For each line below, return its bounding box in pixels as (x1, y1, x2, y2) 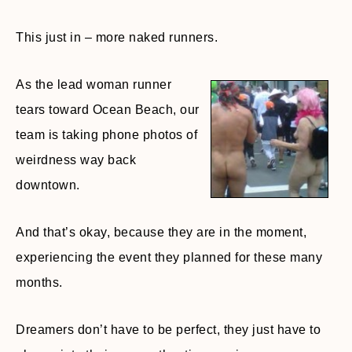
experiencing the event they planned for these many (16, 251, 322, 264)
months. (16, 276, 63, 289)
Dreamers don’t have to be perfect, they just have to (16, 323, 321, 336)
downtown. (16, 178, 80, 192)
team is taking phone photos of (16, 128, 197, 141)
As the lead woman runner (16, 78, 171, 91)
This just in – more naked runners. (16, 31, 218, 44)
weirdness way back (16, 153, 136, 167)
